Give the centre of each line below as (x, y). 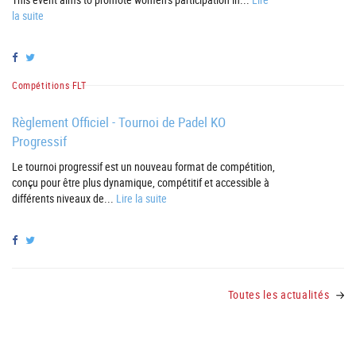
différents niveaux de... (64, 198)
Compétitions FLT (49, 85)
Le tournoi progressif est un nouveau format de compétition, (143, 166)
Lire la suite (141, 198)
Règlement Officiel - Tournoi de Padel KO (119, 122)
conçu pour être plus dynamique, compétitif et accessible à (141, 182)
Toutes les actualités (280, 294)
